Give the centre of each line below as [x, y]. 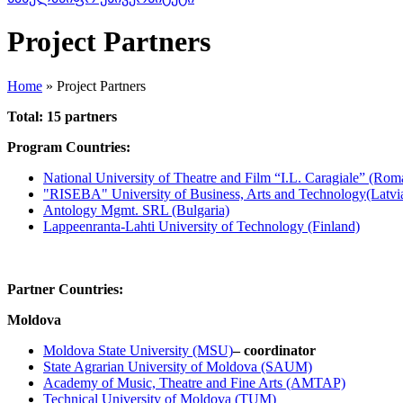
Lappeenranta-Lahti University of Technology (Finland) [201, 226]
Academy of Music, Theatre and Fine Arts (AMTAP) [194, 382]
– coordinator [274, 350]
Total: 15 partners [62, 116]
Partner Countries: [65, 289]
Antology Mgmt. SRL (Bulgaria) [136, 210]
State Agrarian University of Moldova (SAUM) [178, 366]
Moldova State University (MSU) [138, 350]
